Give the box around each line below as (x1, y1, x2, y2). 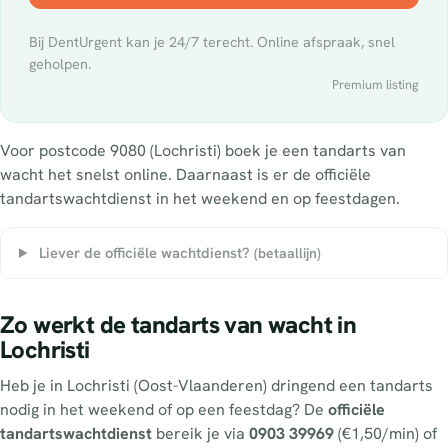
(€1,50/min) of (334, 423, 437, 445)
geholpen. (29, 54, 91, 73)
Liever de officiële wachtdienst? (34, 242, 254, 262)
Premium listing (332, 75, 419, 93)
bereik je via (152, 423, 249, 445)
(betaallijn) (253, 243, 321, 262)
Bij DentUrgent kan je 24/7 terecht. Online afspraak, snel (29, 32, 395, 51)
